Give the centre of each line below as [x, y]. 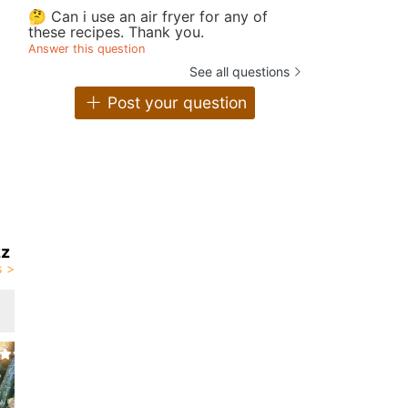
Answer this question [87, 48]
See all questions [240, 71]
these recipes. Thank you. [116, 31]
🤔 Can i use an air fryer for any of [148, 16]
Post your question [174, 103]
